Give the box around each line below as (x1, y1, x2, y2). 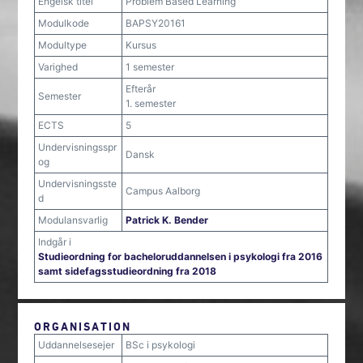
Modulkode (38, 17, 90, 29)
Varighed (38, 61, 79, 73)
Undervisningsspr (38, 141, 117, 153)
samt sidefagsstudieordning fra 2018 (38, 265, 217, 277)
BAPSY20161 (126, 17, 186, 29)
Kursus (126, 39, 157, 51)
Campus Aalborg (126, 185, 201, 197)
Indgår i (38, 236, 72, 248)
